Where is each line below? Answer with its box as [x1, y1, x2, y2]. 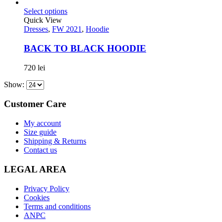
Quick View [24, 16, 62, 25]
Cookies [24, 193, 50, 202]
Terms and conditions [24, 202, 91, 211]
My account [24, 119, 61, 128]
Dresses [24, 25, 48, 34]
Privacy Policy [24, 184, 69, 193]
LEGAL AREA [4, 164, 66, 174]
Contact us [24, 146, 57, 155]
